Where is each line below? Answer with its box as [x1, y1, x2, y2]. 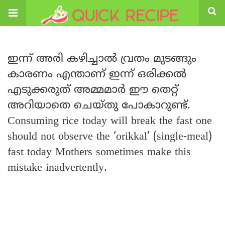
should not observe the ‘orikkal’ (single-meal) [8, 130, 212, 144]
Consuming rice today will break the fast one [8, 115, 212, 128]
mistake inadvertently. [8, 161, 107, 175]
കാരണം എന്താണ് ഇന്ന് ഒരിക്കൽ [8, 68, 186, 81]
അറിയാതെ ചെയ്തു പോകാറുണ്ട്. [8, 99, 190, 113]
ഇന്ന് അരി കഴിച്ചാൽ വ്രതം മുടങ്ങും [8, 52, 196, 66]
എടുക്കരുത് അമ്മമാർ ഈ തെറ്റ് [8, 83, 178, 97]
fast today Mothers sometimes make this [8, 146, 191, 159]
